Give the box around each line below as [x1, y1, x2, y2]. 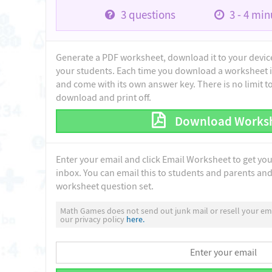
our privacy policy [60, 213, 127, 225]
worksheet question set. [56, 180, 154, 193]
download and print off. [56, 91, 152, 104]
